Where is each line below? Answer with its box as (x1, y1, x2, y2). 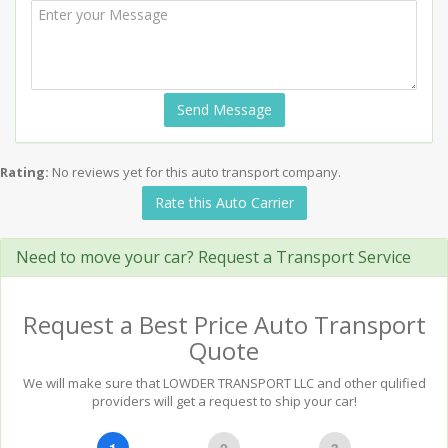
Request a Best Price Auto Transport (22, 308, 426, 341)
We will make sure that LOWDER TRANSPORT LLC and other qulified (22, 374, 426, 392)
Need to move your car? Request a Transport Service (16, 246, 411, 268)
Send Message (176, 100, 272, 119)
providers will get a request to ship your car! (91, 392, 357, 410)
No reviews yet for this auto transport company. (52, 163, 341, 181)
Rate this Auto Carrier (154, 193, 294, 212)
